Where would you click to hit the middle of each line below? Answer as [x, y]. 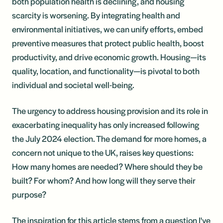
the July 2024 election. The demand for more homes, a [109, 138]
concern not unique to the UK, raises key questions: [103, 152]
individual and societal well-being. [73, 84]
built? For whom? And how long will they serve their [104, 180]
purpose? [29, 194]
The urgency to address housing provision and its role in [110, 110]
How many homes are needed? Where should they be [107, 166]
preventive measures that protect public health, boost [108, 43]
